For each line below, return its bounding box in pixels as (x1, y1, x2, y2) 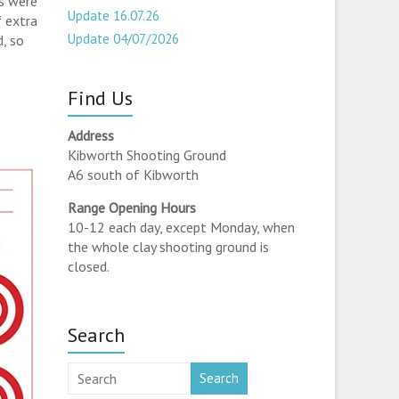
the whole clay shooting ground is (68, 238, 270, 256)
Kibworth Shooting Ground (68, 146, 227, 164)
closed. (68, 257, 110, 275)
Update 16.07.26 (68, 7, 160, 24)
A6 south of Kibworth (68, 166, 199, 183)
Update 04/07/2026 (68, 30, 180, 47)
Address (68, 126, 115, 144)
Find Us (68, 85, 134, 110)
